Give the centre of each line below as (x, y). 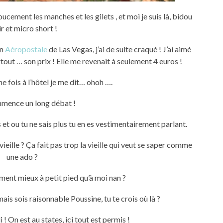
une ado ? (22, 156)
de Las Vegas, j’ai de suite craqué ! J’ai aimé (119, 49)
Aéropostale (26, 49)
